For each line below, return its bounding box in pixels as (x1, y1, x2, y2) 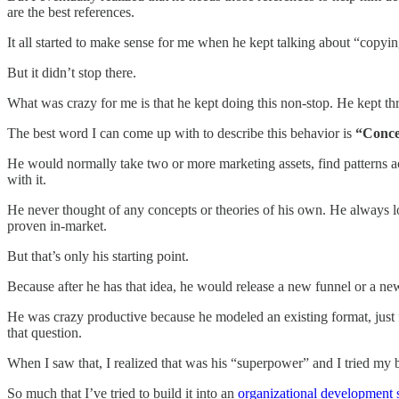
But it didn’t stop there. (7, 65, 136, 81)
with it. (7, 172, 46, 188)
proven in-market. (7, 218, 107, 234)
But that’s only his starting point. (7, 248, 189, 265)
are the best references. (7, 4, 134, 20)
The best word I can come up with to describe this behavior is (7, 126, 352, 142)
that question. (7, 325, 82, 341)
